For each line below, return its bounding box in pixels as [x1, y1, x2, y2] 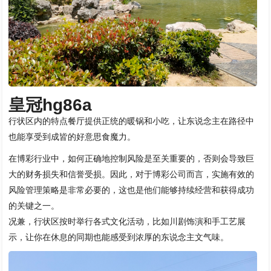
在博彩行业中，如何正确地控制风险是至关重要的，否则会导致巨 [8, 154, 255, 164]
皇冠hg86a [8, 96, 93, 115]
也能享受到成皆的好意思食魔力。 [8, 132, 136, 142]
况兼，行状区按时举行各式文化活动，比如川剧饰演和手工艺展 [8, 217, 246, 227]
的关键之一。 [8, 201, 60, 211]
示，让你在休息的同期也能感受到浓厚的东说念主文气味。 [8, 232, 229, 243]
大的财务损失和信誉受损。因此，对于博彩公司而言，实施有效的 [8, 169, 255, 180]
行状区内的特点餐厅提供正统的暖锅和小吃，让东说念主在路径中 [8, 116, 255, 126]
